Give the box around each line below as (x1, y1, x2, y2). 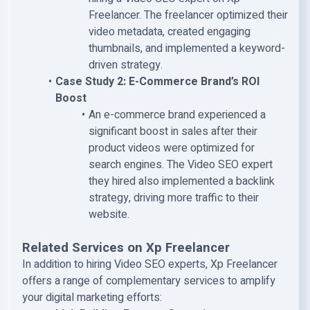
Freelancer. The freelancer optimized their (89, 7, 288, 24)
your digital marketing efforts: (22, 289, 162, 306)
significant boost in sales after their (89, 123, 257, 140)
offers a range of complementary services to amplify (22, 273, 275, 289)
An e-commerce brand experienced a (88, 107, 266, 123)
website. (89, 206, 129, 223)
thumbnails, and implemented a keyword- (89, 40, 285, 57)
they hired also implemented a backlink (89, 173, 275, 190)
